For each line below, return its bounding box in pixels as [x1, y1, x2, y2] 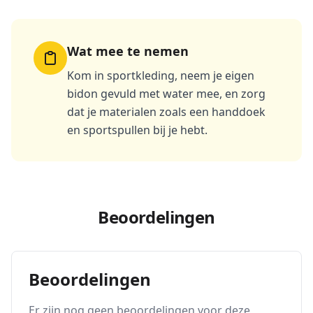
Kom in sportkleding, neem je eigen [67, 68, 254, 83]
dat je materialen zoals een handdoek [67, 104, 265, 119]
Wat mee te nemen [67, 43, 189, 59]
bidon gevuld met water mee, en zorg [67, 86, 265, 101]
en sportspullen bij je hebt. [67, 122, 208, 138]
